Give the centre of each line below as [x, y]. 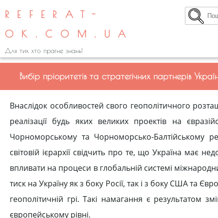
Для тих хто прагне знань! [44, 51]
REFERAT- [54, 14]
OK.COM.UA [70, 34]
